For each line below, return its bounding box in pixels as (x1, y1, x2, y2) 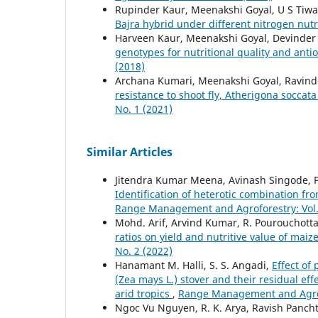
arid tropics (115, 286, 172, 300)
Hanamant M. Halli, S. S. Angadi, (115, 258, 272, 272)
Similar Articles (87, 143, 172, 160)
